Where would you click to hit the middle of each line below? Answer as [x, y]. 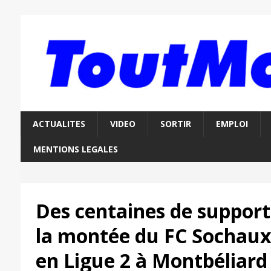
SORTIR [175, 124]
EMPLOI [232, 124]
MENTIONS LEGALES [75, 149]
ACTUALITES [59, 124]
